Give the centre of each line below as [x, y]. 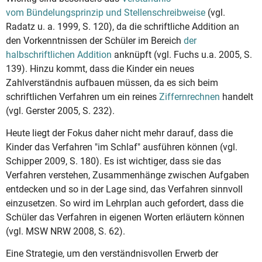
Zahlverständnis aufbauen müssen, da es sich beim [112, 82]
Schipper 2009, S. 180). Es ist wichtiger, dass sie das [113, 161]
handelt [237, 96]
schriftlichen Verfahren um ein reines [82, 96]
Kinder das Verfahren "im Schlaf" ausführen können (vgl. [122, 147]
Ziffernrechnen [189, 96]
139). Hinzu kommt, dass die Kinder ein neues [100, 68]
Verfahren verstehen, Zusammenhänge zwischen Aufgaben [127, 175]
